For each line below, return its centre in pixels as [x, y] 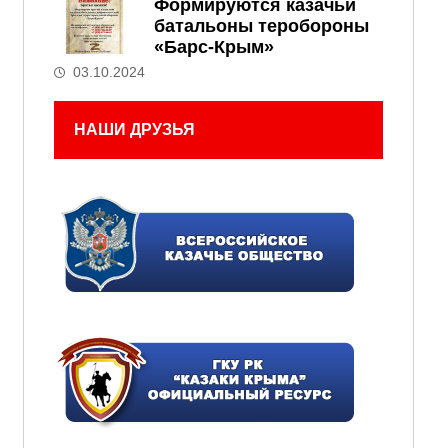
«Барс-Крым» [213, 47]
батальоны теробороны [261, 26]
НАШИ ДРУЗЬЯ [134, 129]
